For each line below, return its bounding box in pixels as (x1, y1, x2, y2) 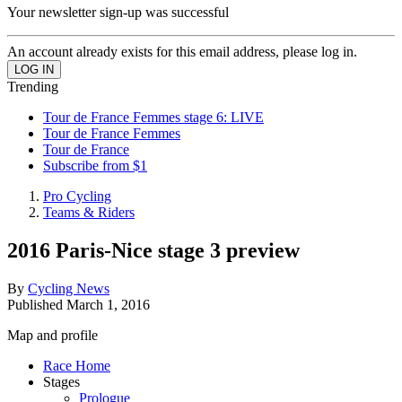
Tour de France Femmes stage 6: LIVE (43, 109, 264, 125)
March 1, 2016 (66, 296, 150, 312)
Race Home (43, 357, 110, 373)
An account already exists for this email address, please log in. (7, 44, 357, 59)
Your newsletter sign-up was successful (7, 4, 229, 20)
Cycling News (28, 280, 109, 296)
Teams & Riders (43, 205, 135, 220)
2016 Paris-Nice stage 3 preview (7, 238, 300, 262)
